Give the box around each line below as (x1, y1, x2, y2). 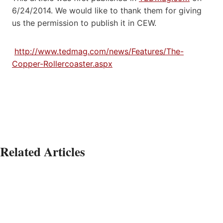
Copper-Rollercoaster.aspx (12, 58, 112, 69)
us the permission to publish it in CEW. (12, 17, 159, 28)
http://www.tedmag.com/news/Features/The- (14, 46, 184, 56)
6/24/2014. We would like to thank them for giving (12, 5, 202, 15)
